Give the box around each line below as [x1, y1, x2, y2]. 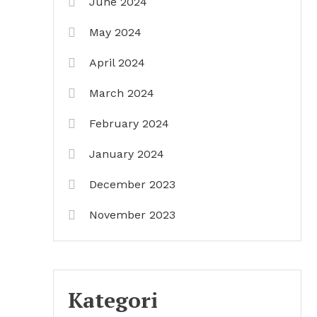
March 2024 [89, 86, 154, 100]
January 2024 [89, 147, 164, 161]
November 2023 [89, 208, 175, 221]
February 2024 [89, 117, 169, 130]
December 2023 [89, 178, 175, 191]
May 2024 [89, 25, 142, 39]
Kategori [68, 286, 158, 314]
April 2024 [89, 56, 145, 69]
